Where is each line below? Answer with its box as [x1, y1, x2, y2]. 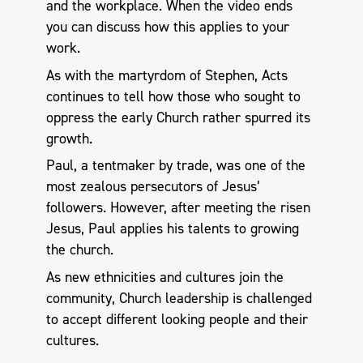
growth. [45, 128, 92, 148]
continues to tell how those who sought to [45, 86, 301, 106]
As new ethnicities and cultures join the [45, 267, 284, 287]
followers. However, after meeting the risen [45, 198, 310, 218]
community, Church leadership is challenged [45, 288, 312, 308]
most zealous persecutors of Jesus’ [45, 177, 260, 197]
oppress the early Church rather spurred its [45, 107, 310, 127]
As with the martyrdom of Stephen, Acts [45, 65, 288, 85]
